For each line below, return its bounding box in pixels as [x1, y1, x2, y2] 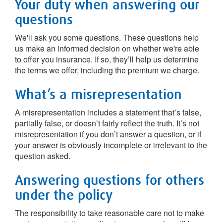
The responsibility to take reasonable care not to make [15, 207, 204, 219]
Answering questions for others [15, 171, 204, 188]
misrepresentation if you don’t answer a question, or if [15, 128, 201, 140]
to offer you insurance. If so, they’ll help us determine [15, 54, 199, 65]
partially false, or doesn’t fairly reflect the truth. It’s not [15, 117, 199, 129]
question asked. [15, 150, 70, 162]
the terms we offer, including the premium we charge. [15, 64, 199, 76]
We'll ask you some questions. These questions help [15, 32, 199, 43]
